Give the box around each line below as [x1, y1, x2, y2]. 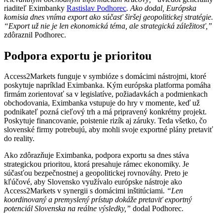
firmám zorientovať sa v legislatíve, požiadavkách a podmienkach [4, 90, 208, 99]
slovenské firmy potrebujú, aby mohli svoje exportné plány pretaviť [4, 125, 213, 134]
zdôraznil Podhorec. [4, 30, 66, 39]
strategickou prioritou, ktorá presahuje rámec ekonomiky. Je [4, 160, 189, 169]
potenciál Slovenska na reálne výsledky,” [4, 204, 131, 213]
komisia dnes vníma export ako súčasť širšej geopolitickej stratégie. [4, 12, 213, 21]
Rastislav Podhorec [67, 3, 126, 12]
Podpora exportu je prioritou [4, 49, 151, 62]
